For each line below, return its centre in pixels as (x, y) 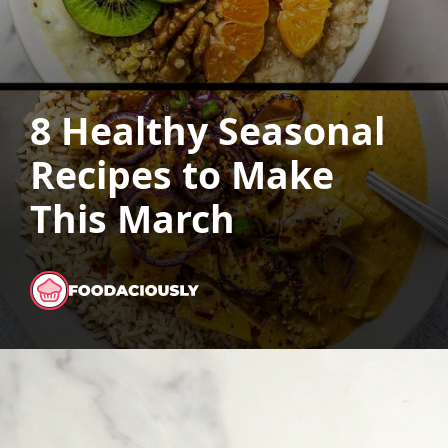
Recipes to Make (181, 174)
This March (132, 218)
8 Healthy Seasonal (207, 130)
